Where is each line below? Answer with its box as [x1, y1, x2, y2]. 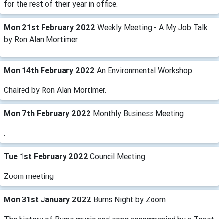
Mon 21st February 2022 [4, 22, 97, 32]
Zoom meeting [4, 171, 54, 181]
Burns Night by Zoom [93, 195, 166, 204]
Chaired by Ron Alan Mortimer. [4, 85, 106, 95]
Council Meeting [90, 152, 145, 161]
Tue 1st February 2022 [4, 152, 90, 161]
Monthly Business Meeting [93, 109, 184, 118]
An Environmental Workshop [97, 66, 192, 75]
